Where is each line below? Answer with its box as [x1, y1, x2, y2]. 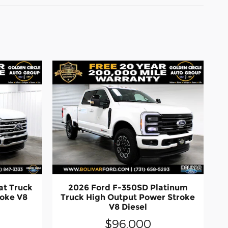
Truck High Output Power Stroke [61, 192, 195, 203]
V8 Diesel [108, 202, 147, 212]
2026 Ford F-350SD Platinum [68, 183, 188, 193]
